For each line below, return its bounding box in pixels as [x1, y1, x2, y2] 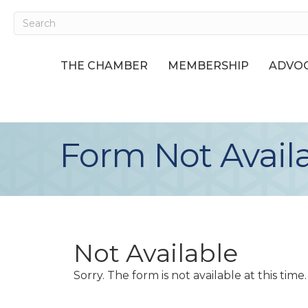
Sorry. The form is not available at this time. [74, 268, 307, 282]
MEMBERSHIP [168, 58, 250, 72]
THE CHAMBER [60, 58, 148, 72]
